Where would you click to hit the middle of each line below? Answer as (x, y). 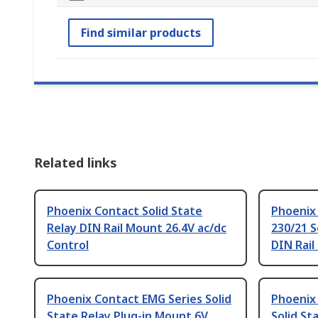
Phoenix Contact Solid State (125, 211)
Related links (76, 163)
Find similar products (141, 33)
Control (68, 245)
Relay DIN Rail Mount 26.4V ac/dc (137, 228)
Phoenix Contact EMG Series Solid (139, 299)
